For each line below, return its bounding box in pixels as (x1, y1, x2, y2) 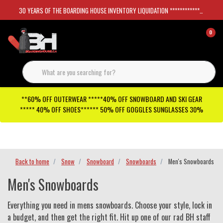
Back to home (15, 157, 49, 166)
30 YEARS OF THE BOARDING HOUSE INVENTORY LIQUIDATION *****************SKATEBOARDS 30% (19, 5, 200, 15)
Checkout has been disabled (19, 130, 92, 141)
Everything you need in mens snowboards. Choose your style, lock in (7, 199, 212, 211)
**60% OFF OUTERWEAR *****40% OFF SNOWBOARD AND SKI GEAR (21, 94, 202, 104)
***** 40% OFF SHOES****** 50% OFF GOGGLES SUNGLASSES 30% (20, 104, 203, 114)
